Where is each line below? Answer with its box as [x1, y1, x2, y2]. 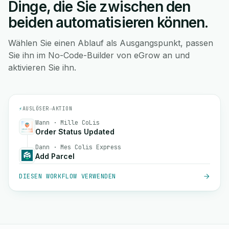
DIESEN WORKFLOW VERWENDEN [19, 172, 116, 180]
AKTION [52, 105, 72, 112]
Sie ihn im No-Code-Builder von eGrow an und [8, 50, 190, 60]
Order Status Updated [35, 127, 114, 136]
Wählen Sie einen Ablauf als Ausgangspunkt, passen [8, 38, 213, 48]
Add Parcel [35, 152, 75, 161]
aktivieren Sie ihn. [8, 62, 76, 73]
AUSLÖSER [22, 105, 49, 112]
